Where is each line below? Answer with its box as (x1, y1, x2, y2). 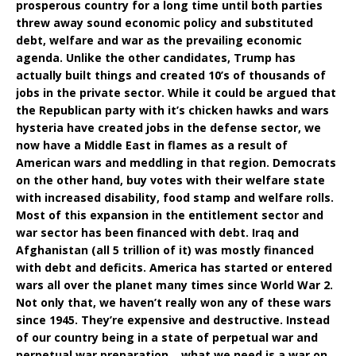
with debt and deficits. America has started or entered (16, 259, 332, 275)
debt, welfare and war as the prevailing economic (16, 32, 302, 48)
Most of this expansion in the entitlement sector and (16, 207, 323, 222)
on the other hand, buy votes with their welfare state (16, 172, 325, 188)
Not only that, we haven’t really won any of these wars (16, 294, 331, 310)
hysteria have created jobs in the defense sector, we (16, 119, 321, 135)
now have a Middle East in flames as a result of (16, 137, 288, 153)
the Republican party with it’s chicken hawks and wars (16, 102, 329, 118)
